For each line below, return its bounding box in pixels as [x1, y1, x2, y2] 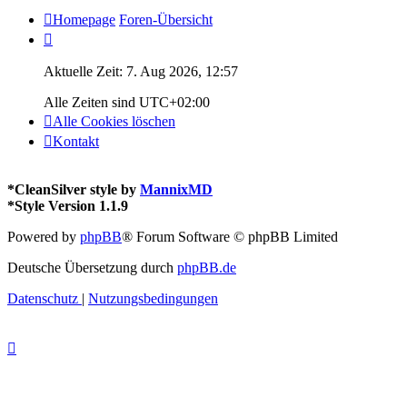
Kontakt [53, 133, 99, 149]
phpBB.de [177, 259, 236, 275]
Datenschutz [7, 290, 78, 306]
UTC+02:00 [139, 94, 210, 110]
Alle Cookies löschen [53, 113, 175, 129]
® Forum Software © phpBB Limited [122, 228, 338, 244]
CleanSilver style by [15, 181, 140, 197]
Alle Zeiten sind [44, 94, 139, 110]
